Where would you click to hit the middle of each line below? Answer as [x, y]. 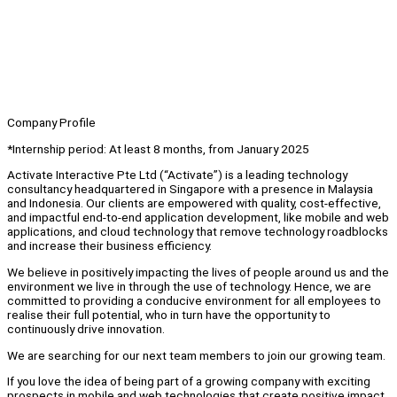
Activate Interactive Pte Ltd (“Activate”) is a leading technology [177, 175]
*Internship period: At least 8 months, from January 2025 [158, 148]
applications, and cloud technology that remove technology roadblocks [198, 232]
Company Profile [51, 123]
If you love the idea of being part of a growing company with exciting [189, 381]
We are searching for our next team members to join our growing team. [196, 355]
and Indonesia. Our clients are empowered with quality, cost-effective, [194, 203]
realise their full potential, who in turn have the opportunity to [169, 315]
